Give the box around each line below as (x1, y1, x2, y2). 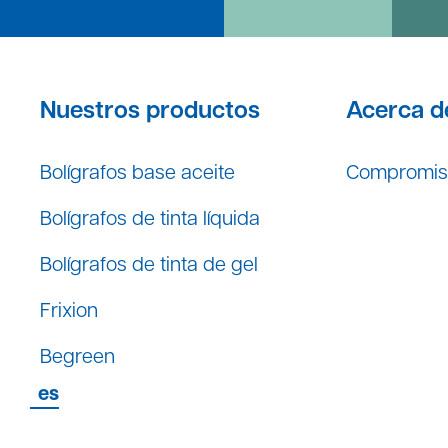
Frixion (40, 301, 99, 322)
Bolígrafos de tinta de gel (40, 255, 259, 276)
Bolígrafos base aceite (40, 163, 236, 184)
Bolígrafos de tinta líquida (40, 209, 261, 230)
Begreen (40, 347, 116, 368)
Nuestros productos (40, 99, 261, 124)
